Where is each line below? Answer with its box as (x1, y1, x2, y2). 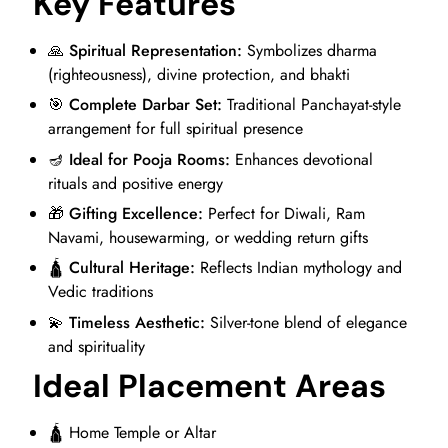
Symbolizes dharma (242, 38, 378, 62)
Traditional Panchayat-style (222, 93, 402, 117)
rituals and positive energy (48, 171, 224, 195)
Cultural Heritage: (69, 256, 196, 280)
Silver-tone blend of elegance (205, 310, 408, 334)
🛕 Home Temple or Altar (48, 420, 217, 444)
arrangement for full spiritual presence (48, 117, 304, 141)
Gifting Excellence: (69, 202, 204, 226)
